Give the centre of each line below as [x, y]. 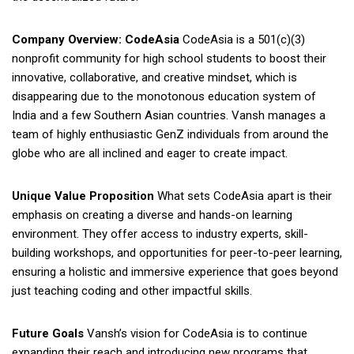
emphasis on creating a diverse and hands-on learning [152, 215]
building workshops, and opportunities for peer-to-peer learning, [177, 252]
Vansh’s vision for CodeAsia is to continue [196, 333]
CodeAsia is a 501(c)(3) [242, 39]
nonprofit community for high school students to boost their [169, 58]
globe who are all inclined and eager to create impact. [150, 153]
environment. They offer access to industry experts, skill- [160, 233]
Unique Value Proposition [83, 196]
